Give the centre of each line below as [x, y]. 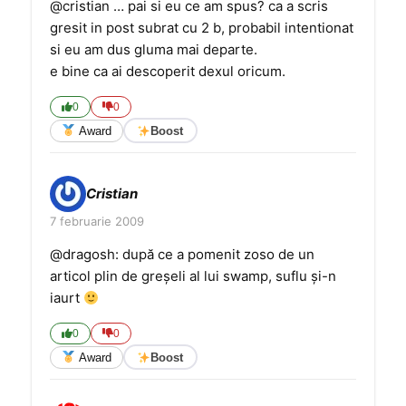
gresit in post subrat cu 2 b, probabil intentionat [202, 28]
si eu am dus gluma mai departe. [154, 49]
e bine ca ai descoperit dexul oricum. [168, 71]
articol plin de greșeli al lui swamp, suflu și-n [193, 276]
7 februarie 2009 [97, 221]
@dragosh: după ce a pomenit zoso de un [182, 254]
